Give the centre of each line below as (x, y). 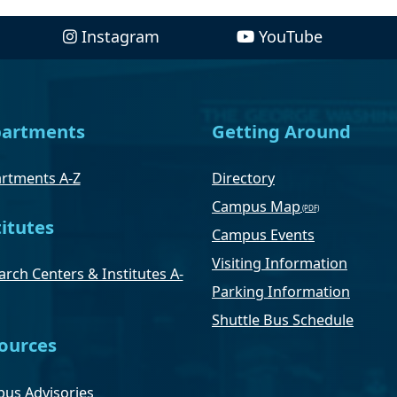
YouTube (290, 36)
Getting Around (281, 131)
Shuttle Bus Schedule (283, 320)
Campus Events (263, 235)
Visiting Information (280, 264)
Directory (243, 179)
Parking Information (281, 292)
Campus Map (256, 207)
